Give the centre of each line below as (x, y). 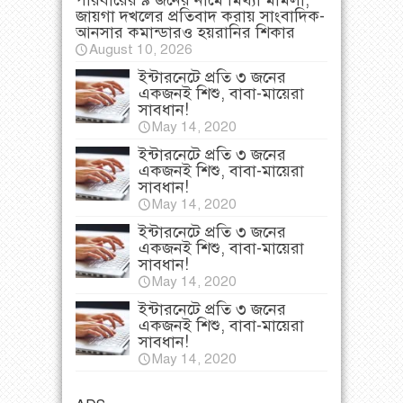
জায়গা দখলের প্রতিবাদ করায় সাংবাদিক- (200, 17)
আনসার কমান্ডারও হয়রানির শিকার (185, 33)
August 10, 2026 (141, 49)
